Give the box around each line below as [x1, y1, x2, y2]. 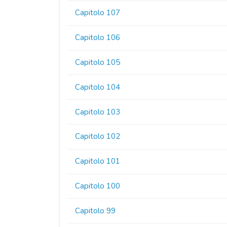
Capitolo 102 [75, 131, 121, 142]
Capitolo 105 [75, 57, 121, 68]
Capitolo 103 [75, 106, 121, 117]
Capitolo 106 [75, 32, 121, 43]
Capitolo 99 [75, 205, 116, 216]
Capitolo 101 [75, 156, 121, 167]
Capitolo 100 [75, 180, 121, 191]
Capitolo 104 [75, 82, 121, 92]
